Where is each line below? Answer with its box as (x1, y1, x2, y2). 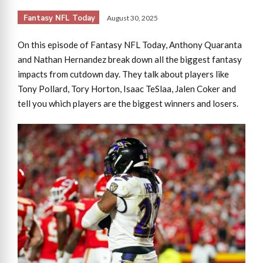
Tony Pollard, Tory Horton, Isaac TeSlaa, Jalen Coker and (18, 83, 236, 94)
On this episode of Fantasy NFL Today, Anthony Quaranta (18, 39, 242, 50)
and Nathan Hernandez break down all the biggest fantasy (18, 53, 242, 65)
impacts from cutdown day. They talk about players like (18, 68, 229, 79)
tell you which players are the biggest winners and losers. (18, 97, 238, 109)
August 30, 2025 (107, 13, 158, 22)
